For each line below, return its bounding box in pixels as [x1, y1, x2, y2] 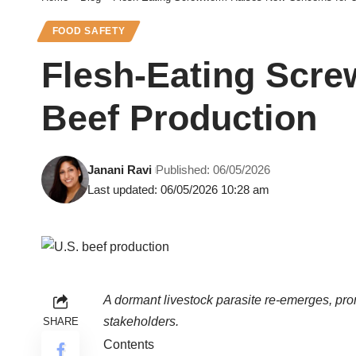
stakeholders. [103, 315, 179, 329]
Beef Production [41, 98, 317, 139]
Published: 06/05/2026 [156, 163, 271, 177]
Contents [103, 338, 154, 352]
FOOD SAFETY [52, 26, 126, 37]
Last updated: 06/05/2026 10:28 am [87, 183, 270, 197]
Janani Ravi [87, 163, 153, 177]
